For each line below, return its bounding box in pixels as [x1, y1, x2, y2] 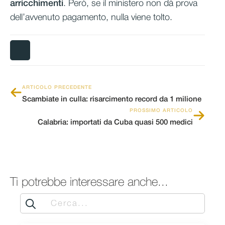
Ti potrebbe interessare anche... [10, 177, 168, 188]
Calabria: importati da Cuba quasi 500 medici [38, 119, 193, 126]
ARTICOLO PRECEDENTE [22, 85, 92, 90]
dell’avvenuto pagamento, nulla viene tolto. [10, 13, 172, 22]
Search [20, 196, 47, 204]
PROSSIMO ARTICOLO [130, 108, 193, 113]
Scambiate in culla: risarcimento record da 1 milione [22, 95, 201, 103]
